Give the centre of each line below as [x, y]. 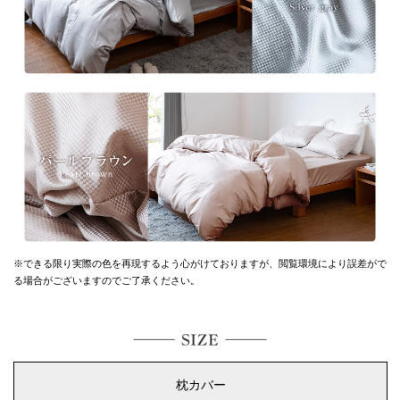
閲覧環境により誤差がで [333, 264]
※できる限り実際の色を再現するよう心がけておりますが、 [146, 264]
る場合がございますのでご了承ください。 [107, 281]
